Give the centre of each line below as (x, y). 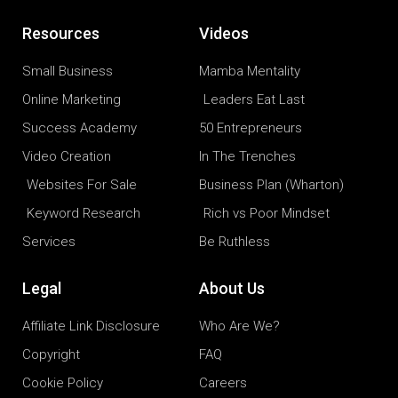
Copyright (51, 354)
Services (49, 241)
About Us (232, 288)
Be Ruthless (235, 241)
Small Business (68, 71)
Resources (61, 33)
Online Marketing (72, 99)
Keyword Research (84, 213)
